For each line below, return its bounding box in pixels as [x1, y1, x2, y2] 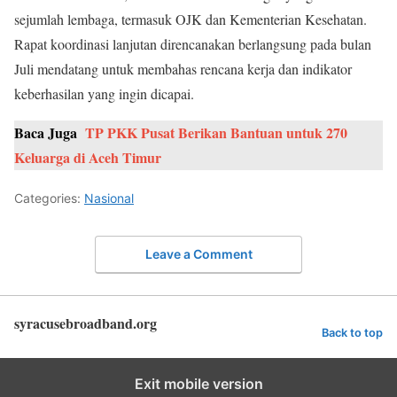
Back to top [322, 325, 383, 339]
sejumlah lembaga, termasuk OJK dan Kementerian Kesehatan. [14, 10, 367, 29]
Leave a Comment [144, 245, 253, 261]
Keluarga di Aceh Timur [14, 147, 161, 168]
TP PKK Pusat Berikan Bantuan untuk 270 [85, 122, 347, 144]
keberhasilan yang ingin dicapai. [14, 84, 194, 104]
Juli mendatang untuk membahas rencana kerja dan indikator [14, 59, 352, 79]
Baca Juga [14, 122, 77, 144]
